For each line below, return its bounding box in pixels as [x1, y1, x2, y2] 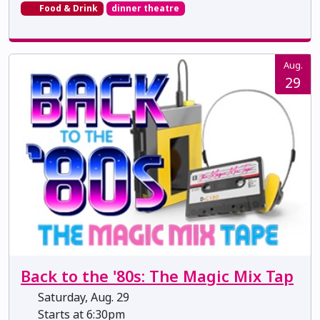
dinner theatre [111, 2, 180, 15]
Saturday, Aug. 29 [35, 289, 129, 305]
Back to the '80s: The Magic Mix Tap [21, 265, 294, 286]
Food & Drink [36, 2, 98, 15]
